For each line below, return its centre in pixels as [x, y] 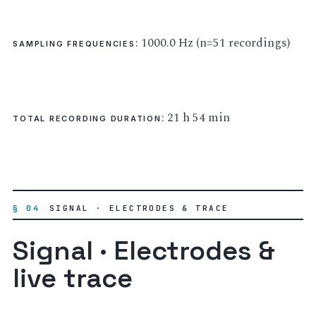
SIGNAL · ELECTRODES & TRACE [139, 208]
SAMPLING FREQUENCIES [74, 43]
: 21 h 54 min [195, 118]
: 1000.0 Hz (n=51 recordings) [212, 43]
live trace [73, 278]
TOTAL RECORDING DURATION [87, 119]
